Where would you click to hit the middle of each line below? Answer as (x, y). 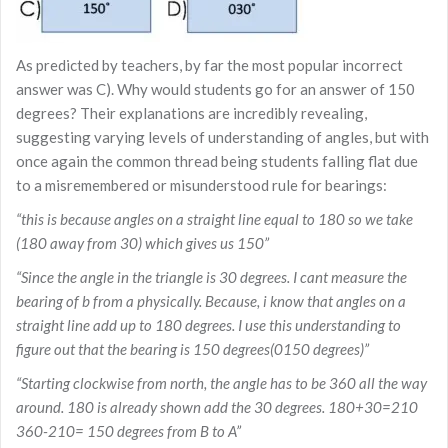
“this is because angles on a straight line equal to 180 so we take (214, 218)
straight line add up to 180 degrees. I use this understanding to (208, 324)
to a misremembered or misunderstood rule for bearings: (201, 184)
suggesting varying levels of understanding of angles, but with (222, 136)
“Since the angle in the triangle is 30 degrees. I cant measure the (211, 276)
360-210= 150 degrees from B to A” (128, 430)
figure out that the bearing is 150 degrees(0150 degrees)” (192, 348)
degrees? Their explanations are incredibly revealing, (191, 112)
